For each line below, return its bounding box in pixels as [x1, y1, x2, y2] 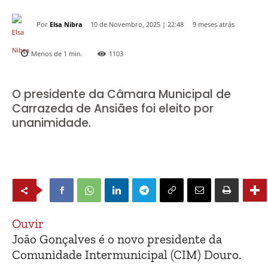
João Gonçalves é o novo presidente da [12, 232, 222, 247]
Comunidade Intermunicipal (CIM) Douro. [12, 247, 241, 263]
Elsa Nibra [50, 19, 83, 29]
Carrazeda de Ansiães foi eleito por [12, 100, 214, 117]
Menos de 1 [31, 49, 67, 59]
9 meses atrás [193, 20, 234, 29]
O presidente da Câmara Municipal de [12, 86, 231, 103]
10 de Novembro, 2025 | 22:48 [90, 20, 184, 29]
